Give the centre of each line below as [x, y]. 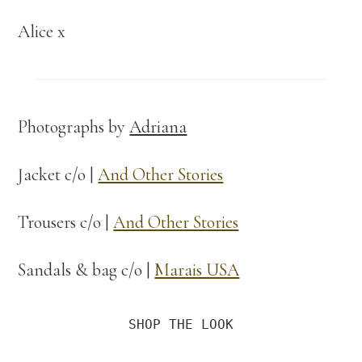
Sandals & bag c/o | [86, 270]
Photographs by [74, 127]
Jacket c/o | [58, 175]
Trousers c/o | [66, 223]
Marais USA [197, 270]
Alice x [42, 32]
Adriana [158, 127]
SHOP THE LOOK [181, 325]
